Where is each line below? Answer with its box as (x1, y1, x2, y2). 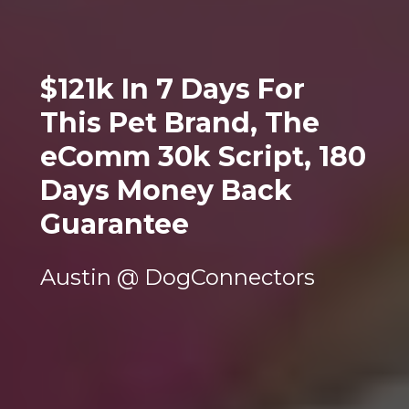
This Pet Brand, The (39, 105, 320, 140)
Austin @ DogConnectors (39, 263, 315, 290)
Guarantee (39, 206, 189, 241)
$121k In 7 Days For (39, 71, 305, 106)
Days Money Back (39, 173, 292, 207)
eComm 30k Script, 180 (39, 139, 366, 173)
